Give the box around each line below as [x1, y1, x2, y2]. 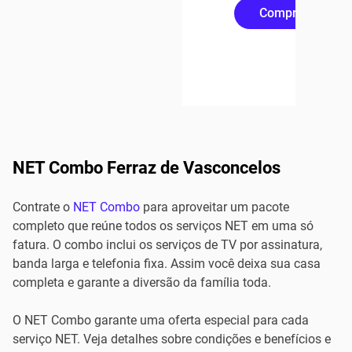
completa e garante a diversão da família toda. [13, 275, 271, 290]
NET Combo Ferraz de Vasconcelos [13, 158, 280, 178]
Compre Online [259, 5, 343, 20]
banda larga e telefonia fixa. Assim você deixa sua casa [13, 256, 321, 271]
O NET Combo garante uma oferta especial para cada [13, 313, 309, 328]
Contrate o [13, 200, 73, 214]
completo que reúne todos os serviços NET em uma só [13, 218, 313, 233]
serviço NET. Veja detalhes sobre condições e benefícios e [13, 332, 331, 346]
